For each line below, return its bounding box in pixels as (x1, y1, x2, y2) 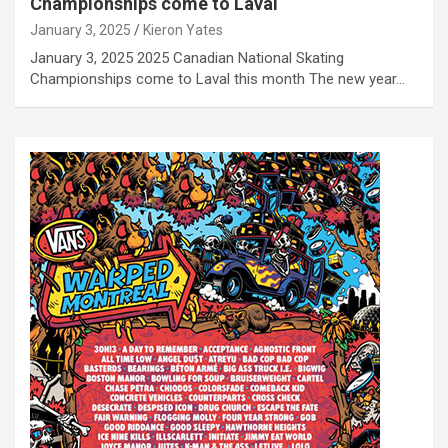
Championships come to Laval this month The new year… (30, 69, 405, 88)
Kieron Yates (143, 21, 223, 38)
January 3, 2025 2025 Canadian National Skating (30, 48, 344, 67)
